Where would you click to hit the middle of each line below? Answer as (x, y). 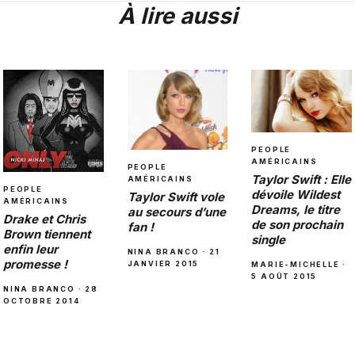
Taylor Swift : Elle (302, 179)
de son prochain (298, 224)
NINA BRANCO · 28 (51, 288)
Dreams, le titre (296, 209)
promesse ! (35, 264)
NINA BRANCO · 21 (174, 251)
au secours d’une (176, 212)
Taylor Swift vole (176, 197)
